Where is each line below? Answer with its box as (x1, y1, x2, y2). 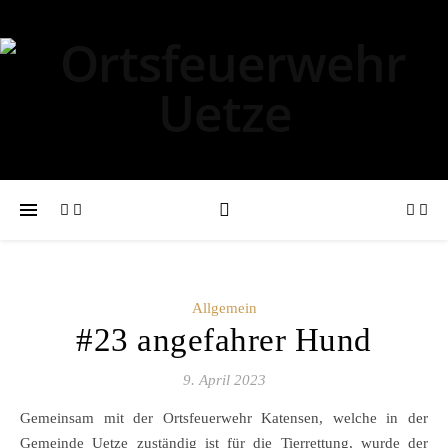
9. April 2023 (182, 372, 266, 388)
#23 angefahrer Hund (76, 322, 372, 358)
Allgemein (191, 300, 257, 316)
